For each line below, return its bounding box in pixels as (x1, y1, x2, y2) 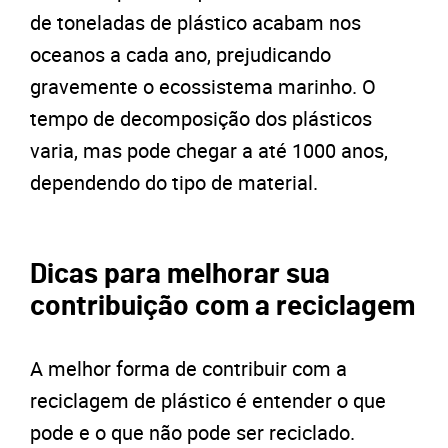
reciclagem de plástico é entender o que (30, 386, 386, 414)
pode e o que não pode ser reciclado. (30, 418, 355, 446)
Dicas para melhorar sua (30, 260, 330, 289)
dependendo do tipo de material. (30, 168, 318, 196)
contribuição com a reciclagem (30, 292, 415, 321)
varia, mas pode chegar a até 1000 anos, (30, 136, 388, 164)
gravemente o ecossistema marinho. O (30, 72, 376, 100)
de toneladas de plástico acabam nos (30, 8, 361, 36)
